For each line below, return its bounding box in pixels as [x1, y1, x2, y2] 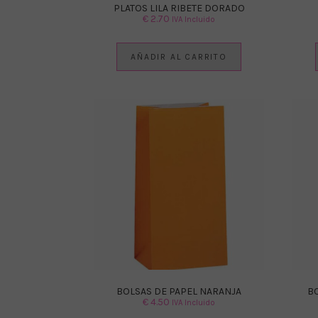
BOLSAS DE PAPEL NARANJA [116, 285, 241, 297]
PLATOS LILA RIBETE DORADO [113, 1, 245, 14]
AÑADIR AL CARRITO [131, 51, 227, 62]
